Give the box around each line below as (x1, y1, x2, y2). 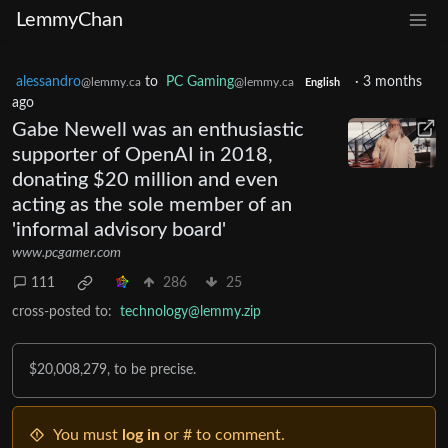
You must (53, 427, 122, 443)
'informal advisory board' (12, 220, 226, 240)
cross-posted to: (12, 305, 112, 319)
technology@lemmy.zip (120, 305, 261, 319)
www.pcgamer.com (12, 246, 121, 260)
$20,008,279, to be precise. (29, 363, 196, 377)
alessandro (16, 75, 81, 89)
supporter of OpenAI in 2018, (12, 145, 273, 165)
